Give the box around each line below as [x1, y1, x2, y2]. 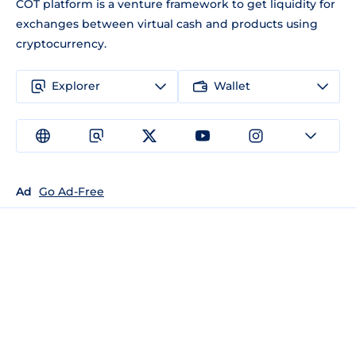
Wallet [214, 79, 250, 94]
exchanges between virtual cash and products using [16, 16, 318, 31]
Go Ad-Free [39, 184, 104, 199]
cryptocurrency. [16, 36, 106, 51]
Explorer [52, 79, 100, 94]
